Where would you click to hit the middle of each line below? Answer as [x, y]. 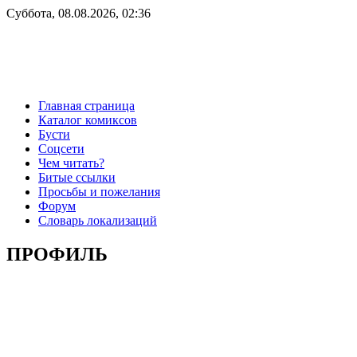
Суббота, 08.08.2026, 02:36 [78, 13]
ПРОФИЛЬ [57, 254]
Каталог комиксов [88, 120]
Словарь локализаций [98, 220]
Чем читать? [71, 163]
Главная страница [86, 105]
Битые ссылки [77, 177]
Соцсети [61, 148]
